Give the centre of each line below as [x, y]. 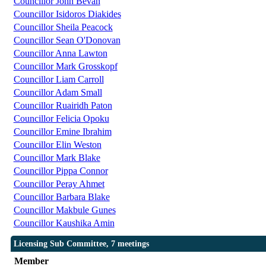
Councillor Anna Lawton [60, 53]
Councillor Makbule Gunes [64, 210]
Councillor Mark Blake [57, 158]
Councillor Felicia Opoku [61, 119]
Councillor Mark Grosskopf [65, 66]
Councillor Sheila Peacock [63, 27]
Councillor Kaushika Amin [64, 223]
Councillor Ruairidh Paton [63, 106]
